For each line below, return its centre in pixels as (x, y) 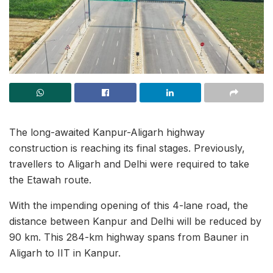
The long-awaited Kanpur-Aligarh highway (107, 132)
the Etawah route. (50, 180)
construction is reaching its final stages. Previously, (127, 148)
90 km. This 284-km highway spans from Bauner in (129, 237)
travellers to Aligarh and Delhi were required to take (129, 164)
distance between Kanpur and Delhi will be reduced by (135, 221)
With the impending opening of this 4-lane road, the (129, 205)
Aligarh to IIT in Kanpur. (65, 253)
